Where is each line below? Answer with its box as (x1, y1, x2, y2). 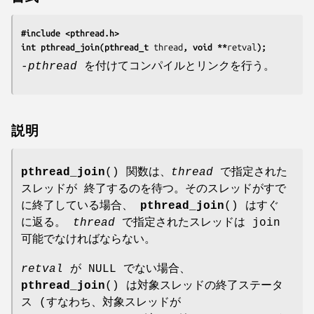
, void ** (183, 41, 227, 52)
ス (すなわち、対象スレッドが (21, 296, 181, 309)
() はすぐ (224, 199, 279, 212)
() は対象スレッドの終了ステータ (105, 279, 283, 292)
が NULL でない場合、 (63, 262, 191, 275)
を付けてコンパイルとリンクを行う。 (77, 60, 275, 73)
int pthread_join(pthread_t (21, 41, 153, 52)
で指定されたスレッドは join (115, 216, 280, 229)
